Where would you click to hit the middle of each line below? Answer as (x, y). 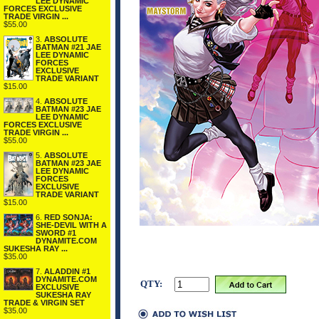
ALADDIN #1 (67, 271)
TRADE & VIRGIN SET (44, 302)
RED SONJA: (68, 217)
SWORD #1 (56, 232)
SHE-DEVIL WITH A (71, 225)
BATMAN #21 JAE (68, 47)
